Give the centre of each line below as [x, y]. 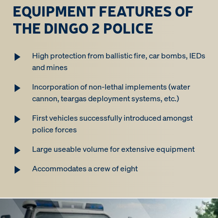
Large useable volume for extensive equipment [113, 149]
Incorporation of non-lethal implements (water [111, 87]
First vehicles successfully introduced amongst [112, 118]
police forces [54, 129]
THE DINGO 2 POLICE [83, 27]
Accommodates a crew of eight [85, 168]
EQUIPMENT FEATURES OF [103, 10]
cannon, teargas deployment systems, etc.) [106, 98]
